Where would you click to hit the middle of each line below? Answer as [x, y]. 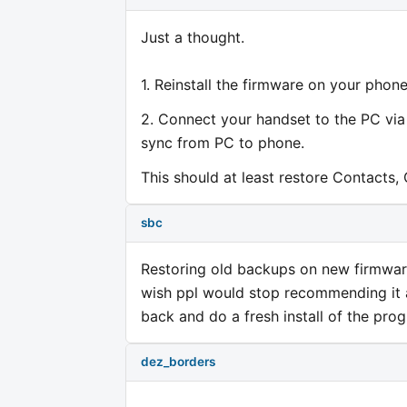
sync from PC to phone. [223, 142]
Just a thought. [193, 37]
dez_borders [178, 362]
